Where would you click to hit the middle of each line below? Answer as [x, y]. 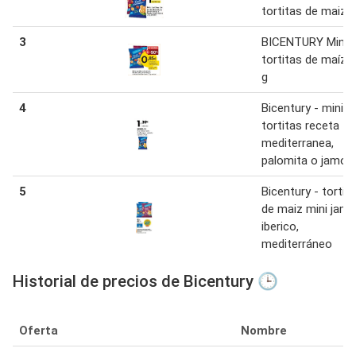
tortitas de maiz [304, 11]
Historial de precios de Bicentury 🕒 [145, 281]
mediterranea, [298, 143]
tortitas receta [300, 125]
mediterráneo [297, 244]
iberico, [280, 226]
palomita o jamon [308, 160]
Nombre [264, 330]
